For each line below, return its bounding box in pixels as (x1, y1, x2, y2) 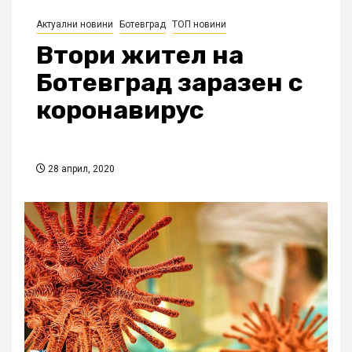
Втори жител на (36, 40, 244, 71)
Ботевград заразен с (36, 68, 303, 98)
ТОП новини (172, 19, 226, 31)
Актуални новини (36, 19, 113, 31)
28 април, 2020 (46, 163, 115, 175)
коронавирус (36, 95, 204, 126)
